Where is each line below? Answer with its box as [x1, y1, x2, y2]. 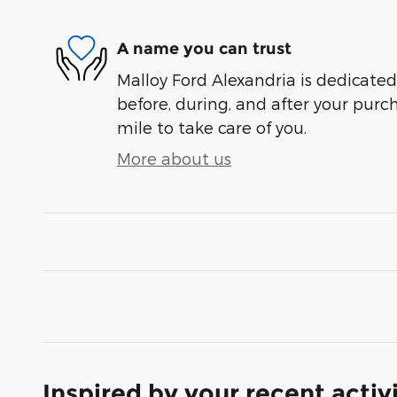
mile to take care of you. [117, 118, 307, 137]
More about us [117, 149, 231, 168]
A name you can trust [117, 38, 292, 58]
